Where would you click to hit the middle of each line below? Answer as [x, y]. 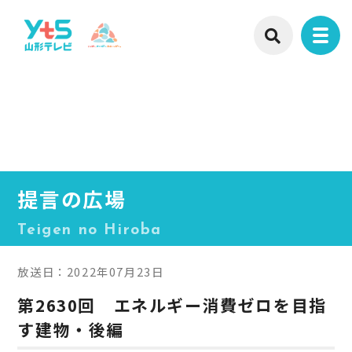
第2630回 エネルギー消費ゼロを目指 [172, 304]
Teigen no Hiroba [90, 230]
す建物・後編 [71, 329]
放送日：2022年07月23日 [91, 271]
